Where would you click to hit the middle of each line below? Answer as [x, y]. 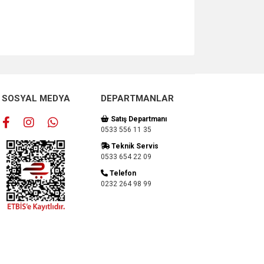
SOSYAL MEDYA [36, 98]
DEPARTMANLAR [137, 98]
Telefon [122, 173]
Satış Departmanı [138, 119]
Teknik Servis [134, 146]
